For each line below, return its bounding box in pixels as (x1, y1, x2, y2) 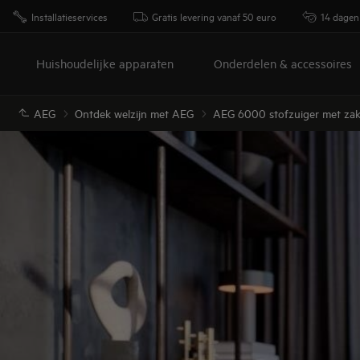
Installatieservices (31, 9, 108, 23)
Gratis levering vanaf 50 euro (152, 9, 276, 23)
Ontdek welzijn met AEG (75, 105, 194, 121)
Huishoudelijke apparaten (36, 55, 174, 71)
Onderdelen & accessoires (214, 55, 352, 71)
